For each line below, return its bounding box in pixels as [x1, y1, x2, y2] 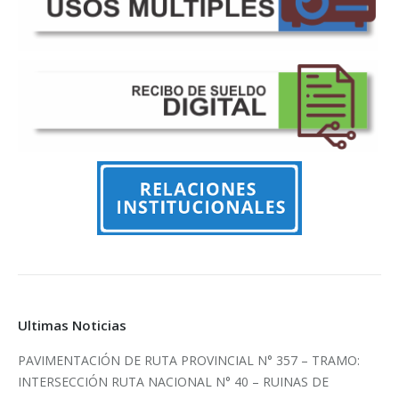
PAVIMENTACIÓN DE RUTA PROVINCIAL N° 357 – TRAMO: [18, 352, 360, 370]
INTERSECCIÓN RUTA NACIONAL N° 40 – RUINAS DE [18, 373, 329, 391]
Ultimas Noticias [18, 316, 126, 335]
